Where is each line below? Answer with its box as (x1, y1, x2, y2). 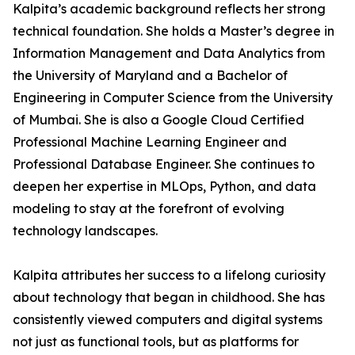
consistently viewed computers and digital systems (13, 311, 323, 327)
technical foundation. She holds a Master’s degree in (13, 23, 334, 39)
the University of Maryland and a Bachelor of (13, 67, 288, 83)
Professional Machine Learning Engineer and (13, 134, 287, 150)
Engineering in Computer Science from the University (13, 90, 333, 105)
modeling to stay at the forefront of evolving (13, 200, 284, 216)
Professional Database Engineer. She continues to (13, 156, 315, 172)
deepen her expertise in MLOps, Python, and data (13, 178, 316, 194)
